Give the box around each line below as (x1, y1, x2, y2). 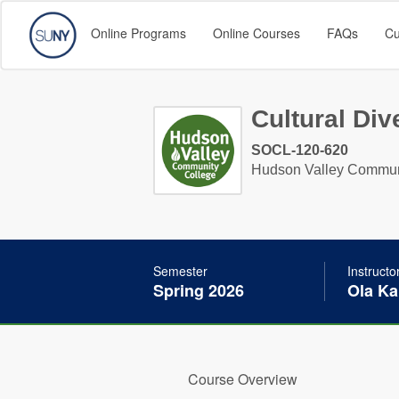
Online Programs (91, 24, 186, 42)
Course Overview (187, 369, 297, 389)
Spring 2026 (153, 279, 244, 302)
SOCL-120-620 (251, 142, 348, 158)
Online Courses (213, 24, 300, 42)
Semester (153, 262, 208, 280)
